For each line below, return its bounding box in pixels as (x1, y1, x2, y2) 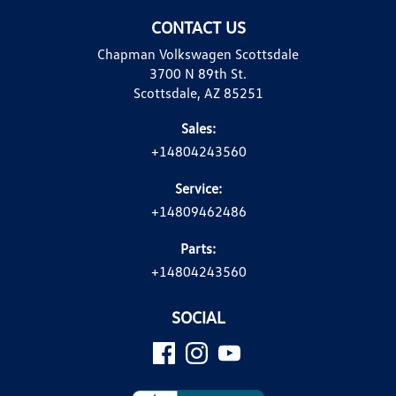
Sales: (180, 119, 216, 138)
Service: (174, 179, 222, 198)
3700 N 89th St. (149, 65, 247, 83)
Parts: (180, 240, 216, 258)
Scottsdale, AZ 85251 (133, 84, 263, 103)
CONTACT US (150, 17, 246, 38)
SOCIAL (171, 307, 225, 328)
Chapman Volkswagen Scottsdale (97, 45, 299, 64)
